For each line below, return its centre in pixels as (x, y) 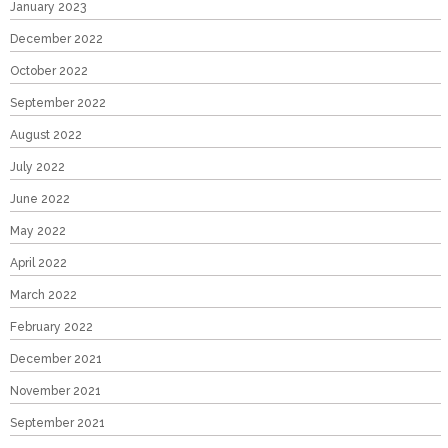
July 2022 (37, 167)
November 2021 (55, 391)
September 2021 (57, 423)
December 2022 (56, 39)
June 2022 (40, 199)
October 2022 (49, 71)
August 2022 (46, 135)
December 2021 (56, 359)
